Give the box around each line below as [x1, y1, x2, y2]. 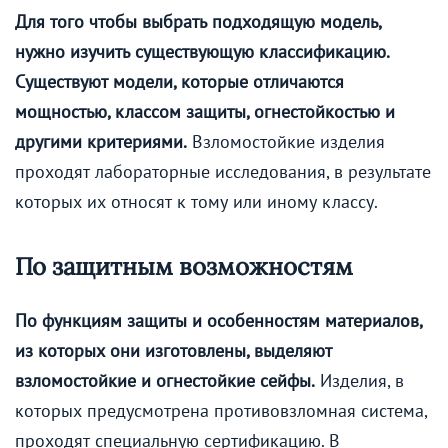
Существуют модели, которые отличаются [15, 70, 344, 94]
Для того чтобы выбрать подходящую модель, [15, 10, 381, 34]
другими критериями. [15, 130, 187, 154]
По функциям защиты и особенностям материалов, [15, 309, 422, 333]
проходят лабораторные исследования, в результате [15, 160, 431, 184]
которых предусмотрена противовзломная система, [15, 399, 427, 423]
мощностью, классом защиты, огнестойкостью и [15, 100, 395, 124]
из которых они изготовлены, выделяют [15, 339, 332, 363]
